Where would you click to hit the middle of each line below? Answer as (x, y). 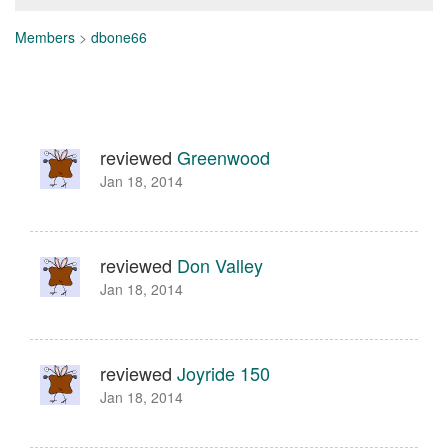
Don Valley (220, 265)
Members (45, 37)
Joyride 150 (223, 373)
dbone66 (119, 37)
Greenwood (223, 157)
